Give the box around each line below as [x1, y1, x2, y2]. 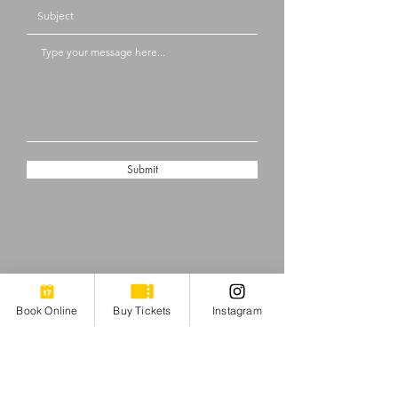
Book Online [16, 303, 78, 317]
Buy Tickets [113, 303, 171, 317]
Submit [126, 162, 158, 177]
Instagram [212, 303, 262, 317]
